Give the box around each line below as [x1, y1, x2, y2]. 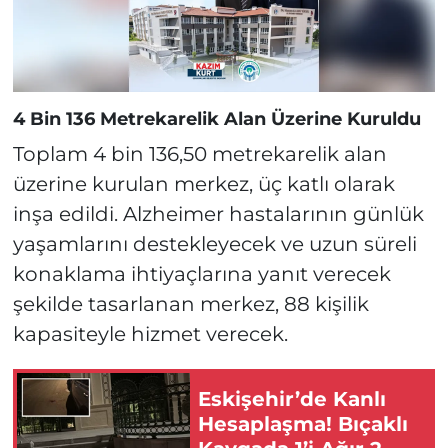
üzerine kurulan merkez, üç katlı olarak [12, 171, 395, 196]
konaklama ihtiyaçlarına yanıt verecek [12, 261, 391, 286]
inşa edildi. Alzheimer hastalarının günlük [12, 201, 424, 226]
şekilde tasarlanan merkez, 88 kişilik [12, 291, 369, 316]
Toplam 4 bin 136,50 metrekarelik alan [12, 141, 387, 166]
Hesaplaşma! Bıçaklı [198, 412, 408, 437]
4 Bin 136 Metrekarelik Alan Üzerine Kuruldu [12, 108, 421, 131]
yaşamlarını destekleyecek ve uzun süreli [12, 231, 417, 256]
